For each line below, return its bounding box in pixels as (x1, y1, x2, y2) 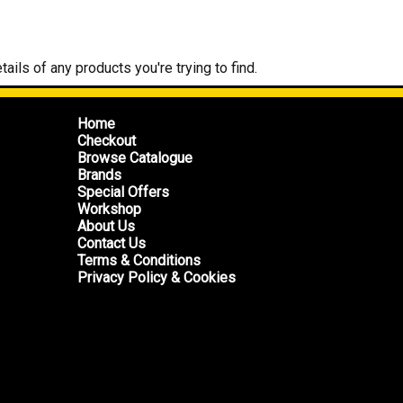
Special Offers (77, 184, 169, 201)
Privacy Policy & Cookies (77, 269, 236, 286)
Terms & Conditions (77, 252, 201, 269)
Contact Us (77, 235, 146, 252)
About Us (77, 218, 135, 235)
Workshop (77, 201, 141, 218)
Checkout (77, 132, 136, 149)
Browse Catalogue (77, 149, 193, 166)
